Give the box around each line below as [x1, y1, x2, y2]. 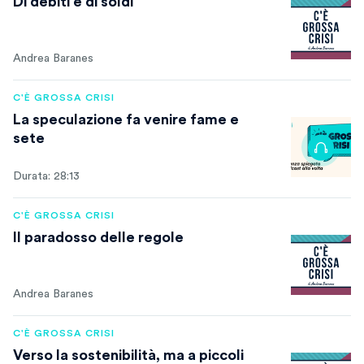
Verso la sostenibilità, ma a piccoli [13, 348, 244, 362]
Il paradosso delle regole [13, 230, 184, 245]
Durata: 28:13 [13, 171, 80, 182]
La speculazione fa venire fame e [13, 112, 239, 127]
